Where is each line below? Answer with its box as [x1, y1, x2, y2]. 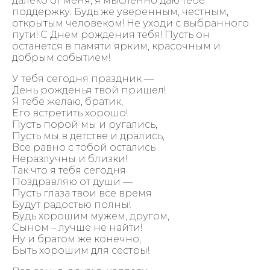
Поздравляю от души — [12, 175, 133, 187]
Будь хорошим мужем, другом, [12, 210, 169, 222]
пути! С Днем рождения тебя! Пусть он [12, 28, 210, 40]
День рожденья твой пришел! [12, 84, 166, 96]
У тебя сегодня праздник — [12, 72, 154, 84]
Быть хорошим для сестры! [12, 244, 149, 256]
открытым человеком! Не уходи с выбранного [12, 17, 249, 29]
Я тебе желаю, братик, [12, 95, 123, 107]
